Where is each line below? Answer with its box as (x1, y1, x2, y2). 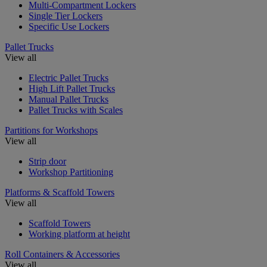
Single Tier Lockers (29, 10, 103, 21)
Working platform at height (29, 228, 130, 239)
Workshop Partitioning (29, 166, 113, 177)
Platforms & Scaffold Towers (5, 187, 114, 197)
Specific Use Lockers (29, 21, 109, 32)
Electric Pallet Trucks (29, 72, 108, 83)
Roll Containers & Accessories (5, 249, 120, 259)
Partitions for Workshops (5, 125, 98, 135)
